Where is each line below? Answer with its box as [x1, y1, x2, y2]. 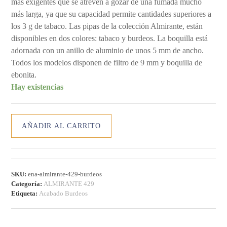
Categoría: [11, 179, 44, 187]
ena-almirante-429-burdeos [28, 170, 102, 178]
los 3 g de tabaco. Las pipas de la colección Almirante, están [11, 21, 203, 30]
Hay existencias [11, 82, 64, 91]
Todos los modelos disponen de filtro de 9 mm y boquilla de [11, 58, 203, 67]
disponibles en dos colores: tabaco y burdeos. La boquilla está [11, 33, 208, 43]
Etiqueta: [11, 189, 40, 197]
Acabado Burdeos [39, 189, 88, 197]
